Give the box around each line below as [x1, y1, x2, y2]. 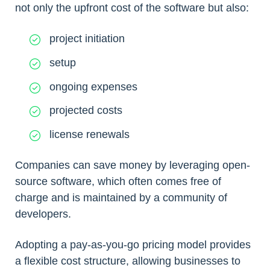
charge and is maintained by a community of [15, 192, 227, 204]
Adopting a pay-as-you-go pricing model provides [15, 239, 251, 251]
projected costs [49, 104, 122, 117]
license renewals [49, 128, 130, 141]
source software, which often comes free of [15, 175, 221, 188]
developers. [15, 208, 71, 221]
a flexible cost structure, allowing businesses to [15, 255, 240, 268]
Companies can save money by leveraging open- [15, 159, 250, 172]
